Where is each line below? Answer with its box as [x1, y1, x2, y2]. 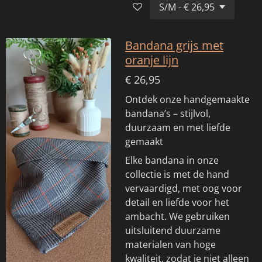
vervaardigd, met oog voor [125, 181, 242, 195]
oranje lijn [125, 51, 178, 68]
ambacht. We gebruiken [125, 209, 230, 223]
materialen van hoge [125, 237, 216, 251]
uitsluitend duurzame [125, 223, 220, 237]
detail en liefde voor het [125, 195, 229, 209]
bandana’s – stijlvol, [125, 106, 211, 120]
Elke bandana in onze [125, 153, 219, 167]
